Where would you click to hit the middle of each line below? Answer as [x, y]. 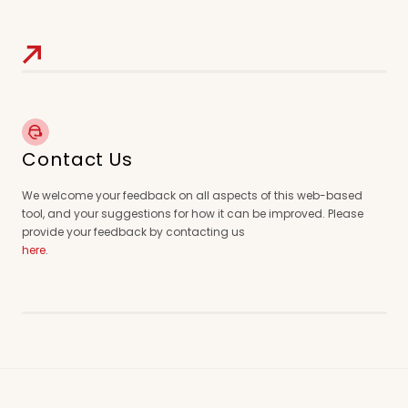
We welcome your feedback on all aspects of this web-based [192, 195]
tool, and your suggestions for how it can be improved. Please [193, 214]
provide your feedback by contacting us [133, 232]
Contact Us [78, 159]
